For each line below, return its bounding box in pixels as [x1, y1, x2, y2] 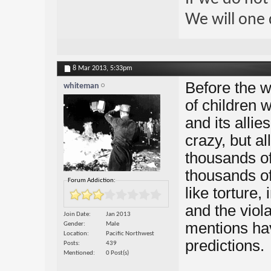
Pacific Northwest [105, 230, 154, 238]
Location [63, 230, 87, 238]
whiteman [63, 82, 99, 91]
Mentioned [63, 250, 93, 257]
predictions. [184, 237, 264, 255]
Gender [63, 221, 83, 228]
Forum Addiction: [67, 177, 116, 184]
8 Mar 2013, [72, 65, 110, 73]
